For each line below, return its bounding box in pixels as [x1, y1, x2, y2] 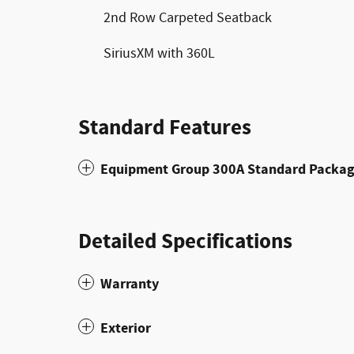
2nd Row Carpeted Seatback [104, 9, 272, 28]
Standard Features [78, 114, 251, 143]
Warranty [100, 274, 159, 295]
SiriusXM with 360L [104, 44, 215, 64]
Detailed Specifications [78, 228, 292, 257]
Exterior [100, 318, 151, 339]
